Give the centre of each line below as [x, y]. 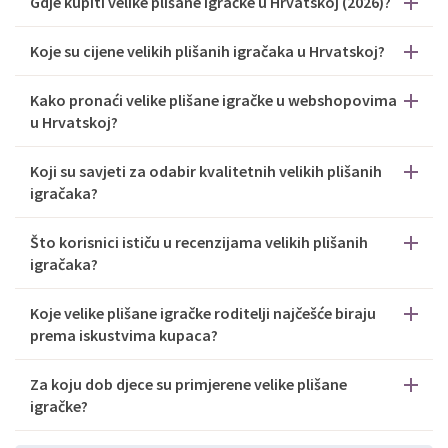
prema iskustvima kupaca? [124, 335]
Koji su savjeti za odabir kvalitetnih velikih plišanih [206, 171]
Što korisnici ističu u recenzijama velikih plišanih [199, 242]
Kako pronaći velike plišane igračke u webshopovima [213, 100]
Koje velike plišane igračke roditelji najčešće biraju [203, 313]
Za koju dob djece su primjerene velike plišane [188, 384]
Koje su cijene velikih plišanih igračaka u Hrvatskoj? [207, 51]
